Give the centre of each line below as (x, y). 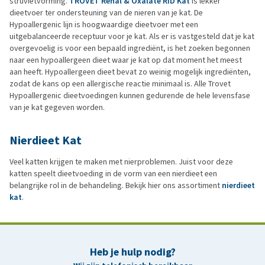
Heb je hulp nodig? (132, 252)
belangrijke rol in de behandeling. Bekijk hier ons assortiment (116, 185)
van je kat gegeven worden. (57, 107)
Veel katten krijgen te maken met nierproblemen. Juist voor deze (121, 161)
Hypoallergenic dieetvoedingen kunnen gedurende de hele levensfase (130, 95)
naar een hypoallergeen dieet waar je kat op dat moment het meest (126, 60)
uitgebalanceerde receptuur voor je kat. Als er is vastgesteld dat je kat (132, 36)
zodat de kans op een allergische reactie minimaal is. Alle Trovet (120, 83)
